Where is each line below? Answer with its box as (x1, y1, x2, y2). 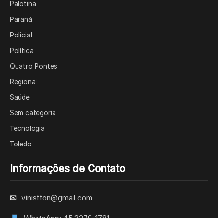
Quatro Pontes (10, 62, 57, 70)
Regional (10, 78, 37, 86)
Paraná (10, 16, 32, 23)
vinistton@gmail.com (21, 193, 92, 202)
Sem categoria (10, 109, 56, 117)
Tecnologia (10, 125, 45, 132)
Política (10, 47, 34, 54)
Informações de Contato (10, 163, 125, 175)
